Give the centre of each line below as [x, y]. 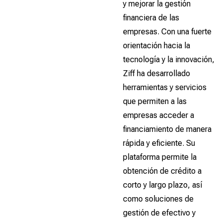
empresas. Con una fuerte [167, 32]
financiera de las [151, 18]
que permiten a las [155, 102]
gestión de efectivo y [159, 213]
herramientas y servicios [165, 88]
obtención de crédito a [162, 171]
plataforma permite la [160, 157]
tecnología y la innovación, [169, 60]
